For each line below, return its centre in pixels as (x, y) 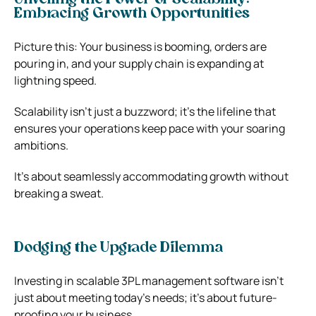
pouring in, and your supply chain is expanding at (139, 63)
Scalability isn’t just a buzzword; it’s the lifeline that (145, 111)
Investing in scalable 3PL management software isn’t (149, 280)
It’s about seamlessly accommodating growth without (151, 176)
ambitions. (41, 145)
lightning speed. (55, 80)
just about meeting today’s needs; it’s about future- (146, 297)
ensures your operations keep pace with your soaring (150, 128)
